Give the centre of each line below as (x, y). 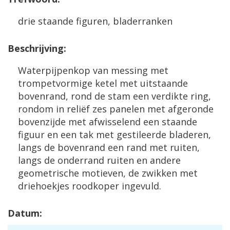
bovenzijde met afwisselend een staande (108, 122)
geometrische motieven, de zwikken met (108, 173)
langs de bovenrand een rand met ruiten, (109, 147)
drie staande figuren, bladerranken (95, 21)
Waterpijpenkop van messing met (93, 70)
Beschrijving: (37, 48)
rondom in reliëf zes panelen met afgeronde (116, 109)
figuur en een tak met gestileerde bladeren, (114, 135)
